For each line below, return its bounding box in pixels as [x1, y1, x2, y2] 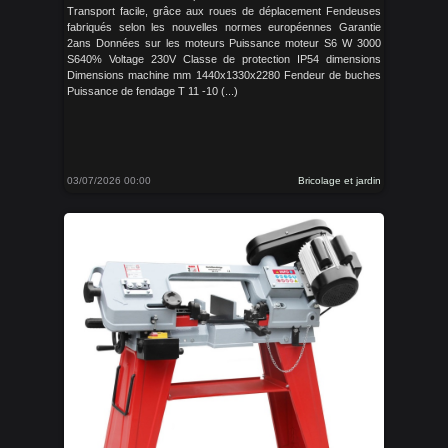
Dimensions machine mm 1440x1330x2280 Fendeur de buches [67, 69, 381, 81]
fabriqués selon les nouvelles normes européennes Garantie [67, 21, 381, 33]
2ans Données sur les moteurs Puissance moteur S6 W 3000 [67, 37, 381, 49]
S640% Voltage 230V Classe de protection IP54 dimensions [67, 53, 381, 65]
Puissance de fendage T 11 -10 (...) [67, 85, 238, 97]
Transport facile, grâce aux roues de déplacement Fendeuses [67, 5, 381, 17]
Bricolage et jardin [298, 175, 381, 186]
